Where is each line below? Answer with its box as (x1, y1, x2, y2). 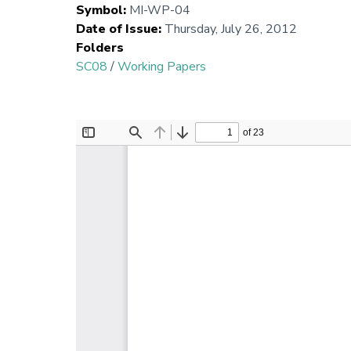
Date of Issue (76, 20, 158, 38)
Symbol (76, 2, 123, 20)
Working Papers (118, 58, 206, 76)
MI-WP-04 (129, 2, 190, 20)
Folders (76, 39, 124, 57)
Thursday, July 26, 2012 (165, 20, 297, 38)
